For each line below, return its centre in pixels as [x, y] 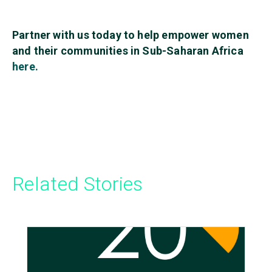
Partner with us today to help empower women [131, 35]
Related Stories [78, 184]
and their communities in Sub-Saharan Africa [128, 51]
